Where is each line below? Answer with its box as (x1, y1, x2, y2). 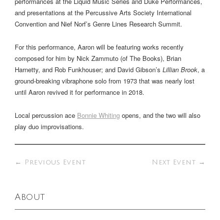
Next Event (152, 158, 198, 166)
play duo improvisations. (15, 121, 84, 131)
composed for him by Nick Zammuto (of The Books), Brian (15, 53, 181, 63)
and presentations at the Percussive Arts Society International (15, 7, 192, 17)
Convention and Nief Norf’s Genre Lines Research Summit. (15, 19, 182, 28)
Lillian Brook (163, 64, 197, 74)
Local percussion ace (15, 110, 77, 120)
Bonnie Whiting (77, 110, 120, 120)
